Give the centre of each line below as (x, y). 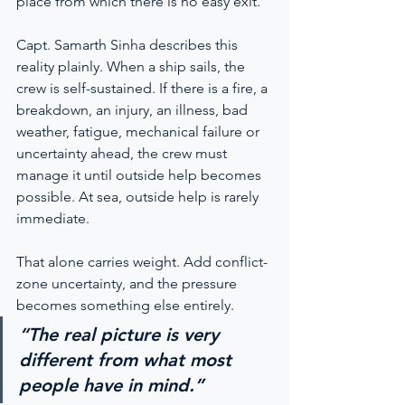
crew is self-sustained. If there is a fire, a (144, 88)
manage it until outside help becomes (141, 175)
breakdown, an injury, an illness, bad (134, 110)
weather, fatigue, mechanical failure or (140, 132)
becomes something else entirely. (125, 305)
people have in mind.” (111, 385)
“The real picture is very (122, 334)
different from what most (128, 360)
